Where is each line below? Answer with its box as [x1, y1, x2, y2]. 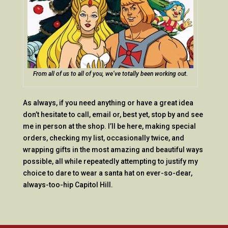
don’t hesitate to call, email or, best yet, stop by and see [22, 110, 203, 119]
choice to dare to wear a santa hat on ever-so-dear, [22, 168, 192, 177]
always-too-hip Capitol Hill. [22, 180, 113, 189]
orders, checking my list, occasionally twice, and [22, 133, 184, 142]
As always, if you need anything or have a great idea [22, 98, 193, 107]
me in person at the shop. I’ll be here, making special [22, 122, 196, 130]
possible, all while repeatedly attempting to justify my [22, 157, 198, 165]
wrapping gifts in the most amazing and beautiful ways [22, 145, 203, 154]
